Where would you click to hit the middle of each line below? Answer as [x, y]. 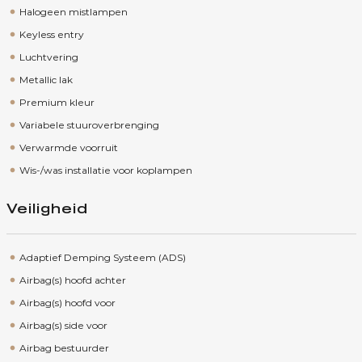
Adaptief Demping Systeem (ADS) [102, 257]
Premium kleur [57, 102]
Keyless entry [51, 34]
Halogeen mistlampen [73, 12]
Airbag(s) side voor [63, 325]
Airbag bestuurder [64, 348]
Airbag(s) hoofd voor [67, 303]
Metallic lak [46, 80]
